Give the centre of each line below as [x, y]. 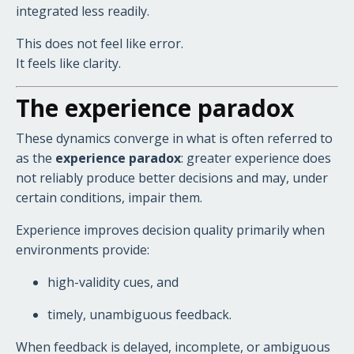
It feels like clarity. [68, 63]
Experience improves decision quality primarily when [170, 230]
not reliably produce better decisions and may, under [172, 177]
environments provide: [83, 249]
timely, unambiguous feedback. [139, 314]
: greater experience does [256, 158]
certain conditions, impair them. [109, 197]
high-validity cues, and [113, 282]
